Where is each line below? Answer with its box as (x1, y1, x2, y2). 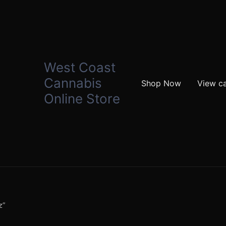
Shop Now (141, 78, 181, 88)
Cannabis (43, 75, 102, 91)
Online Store (43, 91, 120, 107)
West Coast (43, 60, 116, 76)
